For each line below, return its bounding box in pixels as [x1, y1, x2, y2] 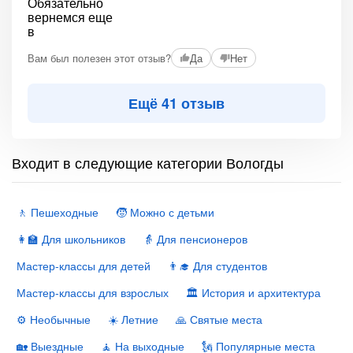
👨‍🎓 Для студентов [168, 258, 267, 273]
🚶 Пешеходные [17, 204, 98, 220]
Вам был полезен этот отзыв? [28, 50, 171, 65]
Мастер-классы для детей [17, 258, 150, 273]
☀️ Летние [108, 311, 158, 327]
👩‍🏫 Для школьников [17, 231, 125, 247]
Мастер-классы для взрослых [17, 284, 169, 300]
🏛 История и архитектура [186, 284, 321, 300]
